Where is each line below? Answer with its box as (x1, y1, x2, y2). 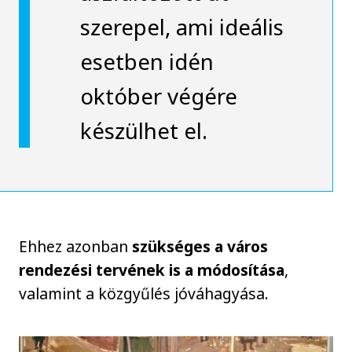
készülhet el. (79, 115, 207, 146)
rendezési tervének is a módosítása (19, 258, 285, 280)
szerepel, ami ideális (79, 12, 284, 42)
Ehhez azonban (19, 235, 133, 257)
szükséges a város (132, 235, 269, 257)
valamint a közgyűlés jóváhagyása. (19, 282, 269, 304)
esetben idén (79, 46, 214, 77)
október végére (79, 81, 237, 112)
